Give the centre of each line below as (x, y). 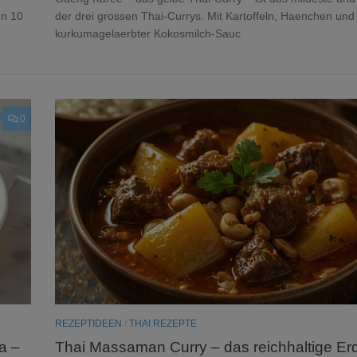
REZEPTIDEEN (88, 324)
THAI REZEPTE (163, 324)
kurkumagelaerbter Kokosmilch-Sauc (148, 33)
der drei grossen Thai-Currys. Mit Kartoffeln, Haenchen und (205, 16)
